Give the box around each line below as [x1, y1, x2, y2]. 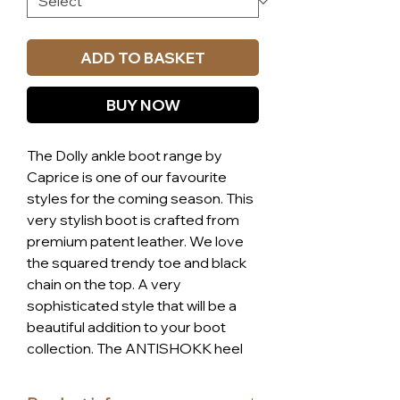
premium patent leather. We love [27, 231, 244, 250]
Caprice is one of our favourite [27, 167, 227, 186]
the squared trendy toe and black [27, 253, 246, 271]
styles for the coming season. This [27, 188, 254, 207]
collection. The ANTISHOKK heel [27, 338, 243, 357]
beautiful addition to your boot [27, 317, 226, 336]
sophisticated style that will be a [27, 296, 237, 314]
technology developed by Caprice [27, 360, 254, 379]
